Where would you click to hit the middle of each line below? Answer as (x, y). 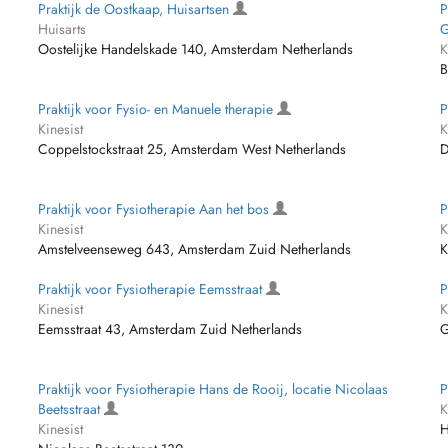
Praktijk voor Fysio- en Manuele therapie (158, 109)
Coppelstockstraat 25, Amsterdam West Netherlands (192, 149)
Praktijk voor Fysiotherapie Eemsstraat (152, 289)
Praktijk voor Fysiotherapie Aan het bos (156, 209)
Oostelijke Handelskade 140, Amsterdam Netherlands (196, 49)
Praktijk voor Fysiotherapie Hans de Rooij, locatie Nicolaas (213, 389)
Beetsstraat (71, 409)
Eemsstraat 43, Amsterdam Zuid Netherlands (170, 329)
